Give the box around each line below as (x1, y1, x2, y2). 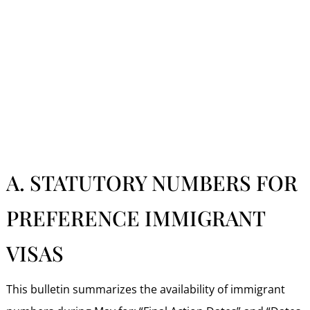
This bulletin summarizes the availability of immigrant (6, 281, 285, 297)
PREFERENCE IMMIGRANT (6, 203, 265, 232)
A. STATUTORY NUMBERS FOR (6, 168, 298, 197)
